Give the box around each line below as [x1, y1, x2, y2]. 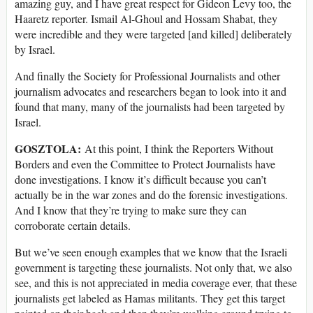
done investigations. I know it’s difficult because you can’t [15, 172, 266, 187]
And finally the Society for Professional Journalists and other [15, 68, 280, 84]
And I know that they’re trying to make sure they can [15, 203, 247, 218]
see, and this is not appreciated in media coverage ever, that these [15, 275, 297, 291]
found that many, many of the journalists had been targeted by [15, 99, 285, 115]
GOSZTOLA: [15, 140, 81, 157]
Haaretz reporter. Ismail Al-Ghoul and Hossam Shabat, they [15, 11, 277, 27]
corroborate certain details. [15, 218, 131, 233]
